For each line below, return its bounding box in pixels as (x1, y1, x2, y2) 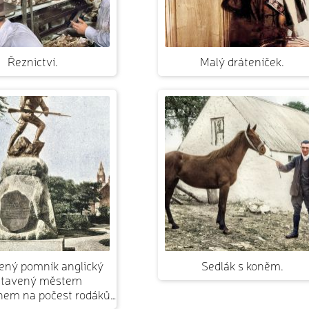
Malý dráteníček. (200, 52, 284, 69)
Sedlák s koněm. (201, 257, 283, 273)
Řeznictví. (7, 52, 58, 69)
